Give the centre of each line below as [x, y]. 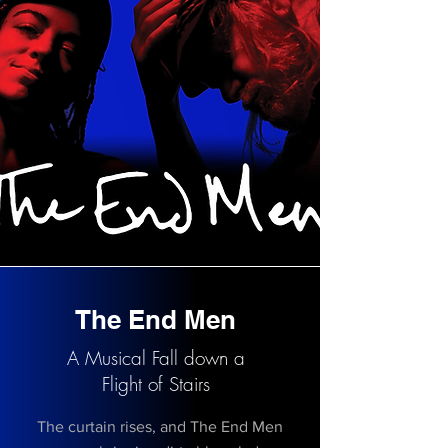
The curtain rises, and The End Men [160, 426]
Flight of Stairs [155, 384]
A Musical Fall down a [155, 358]
